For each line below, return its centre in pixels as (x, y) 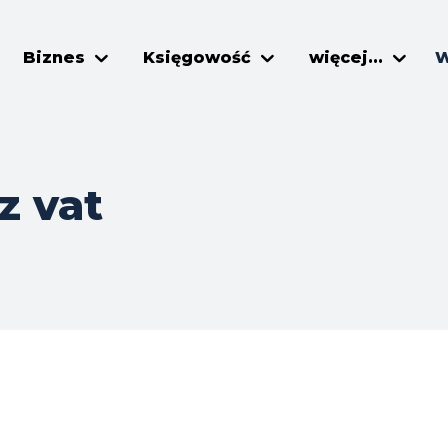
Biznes (54, 57)
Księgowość (197, 57)
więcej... (346, 57)
